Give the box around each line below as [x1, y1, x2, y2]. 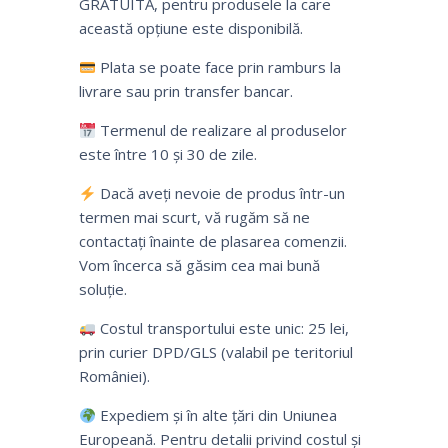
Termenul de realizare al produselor [96, 120, 348, 141]
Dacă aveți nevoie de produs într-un [96, 183, 346, 204]
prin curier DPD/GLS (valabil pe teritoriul [79, 342, 353, 363]
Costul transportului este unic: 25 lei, [96, 318, 350, 339]
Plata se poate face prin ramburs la [96, 57, 342, 78]
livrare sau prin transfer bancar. [79, 81, 293, 102]
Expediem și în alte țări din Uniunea [96, 405, 338, 426]
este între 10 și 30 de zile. [79, 144, 257, 165]
